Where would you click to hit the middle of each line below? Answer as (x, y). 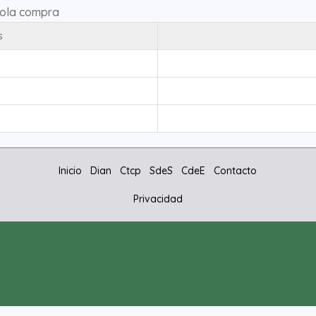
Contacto (236, 171)
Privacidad (158, 199)
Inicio (71, 171)
